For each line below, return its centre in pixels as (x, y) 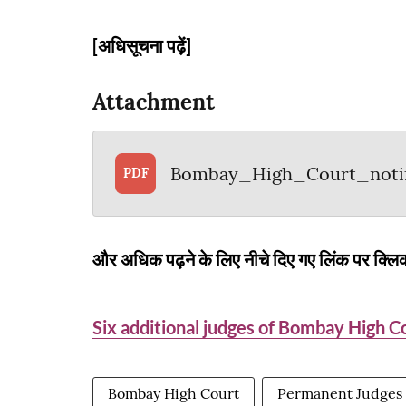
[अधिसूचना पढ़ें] (142, 45)
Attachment (154, 102)
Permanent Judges (340, 393)
